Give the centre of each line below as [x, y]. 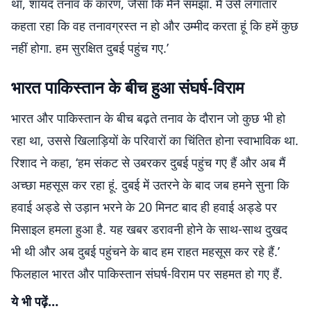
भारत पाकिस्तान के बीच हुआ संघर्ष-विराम [127, 87]
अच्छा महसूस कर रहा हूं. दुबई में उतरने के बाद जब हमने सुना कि [150, 185]
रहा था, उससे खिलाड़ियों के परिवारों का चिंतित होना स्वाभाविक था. [155, 140]
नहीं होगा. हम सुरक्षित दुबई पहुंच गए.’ [90, 48]
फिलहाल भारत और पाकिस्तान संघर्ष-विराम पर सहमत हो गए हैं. [147, 274]
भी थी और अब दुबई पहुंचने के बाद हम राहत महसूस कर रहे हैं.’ [145, 251]
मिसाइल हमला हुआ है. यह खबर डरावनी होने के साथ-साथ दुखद [149, 229]
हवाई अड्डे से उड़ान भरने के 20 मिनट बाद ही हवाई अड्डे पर [144, 207]
